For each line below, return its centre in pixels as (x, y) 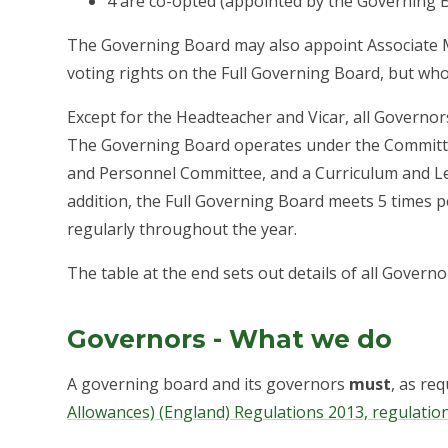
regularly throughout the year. (182, 228)
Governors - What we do (230, 339)
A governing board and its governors (208, 384)
